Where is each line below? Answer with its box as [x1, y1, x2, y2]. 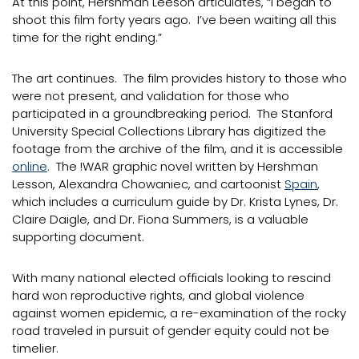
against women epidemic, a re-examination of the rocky [12, 305, 346, 321]
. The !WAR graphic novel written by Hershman [47, 158, 318, 175]
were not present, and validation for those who [12, 87, 289, 104]
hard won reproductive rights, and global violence [12, 287, 305, 304]
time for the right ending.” [12, 29, 162, 46]
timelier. [12, 340, 58, 357]
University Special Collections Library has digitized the [12, 123, 326, 139]
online [12, 158, 47, 175]
